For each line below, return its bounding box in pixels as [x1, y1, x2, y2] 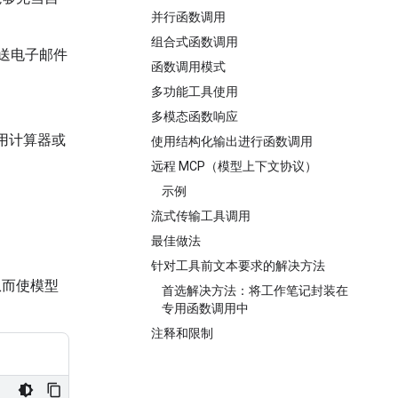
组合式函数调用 [151, 35, 238, 49]
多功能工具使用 [151, 84, 238, 99]
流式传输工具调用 [151, 209, 251, 223]
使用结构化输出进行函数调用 [151, 134, 313, 148]
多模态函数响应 [151, 109, 238, 123]
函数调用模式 [151, 60, 226, 74]
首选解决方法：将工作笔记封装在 [162, 283, 348, 298]
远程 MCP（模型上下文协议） [151, 159, 317, 173]
